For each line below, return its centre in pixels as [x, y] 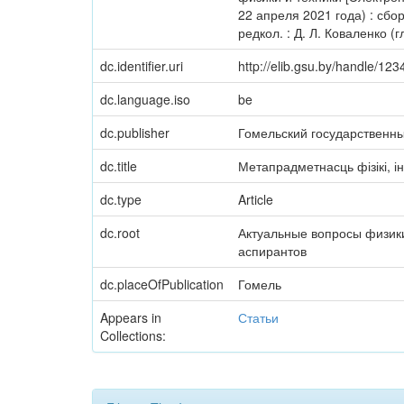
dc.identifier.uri [142, 66]
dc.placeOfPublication [162, 284]
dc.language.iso [145, 99]
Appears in [131, 317]
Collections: [133, 335]
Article [256, 199]
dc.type [121, 199]
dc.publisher [135, 133]
